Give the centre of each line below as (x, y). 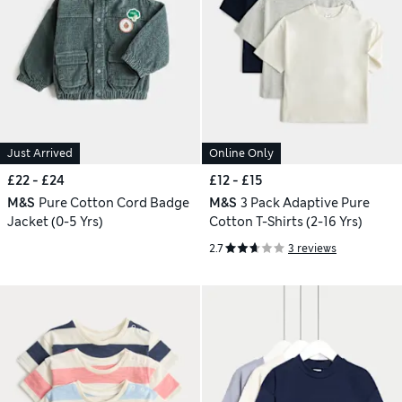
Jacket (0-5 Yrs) (55, 222)
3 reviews (312, 248)
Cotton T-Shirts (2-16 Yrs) (286, 222)
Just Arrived (40, 153)
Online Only (241, 153)
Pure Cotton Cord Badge (114, 203)
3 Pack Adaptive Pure (305, 203)
